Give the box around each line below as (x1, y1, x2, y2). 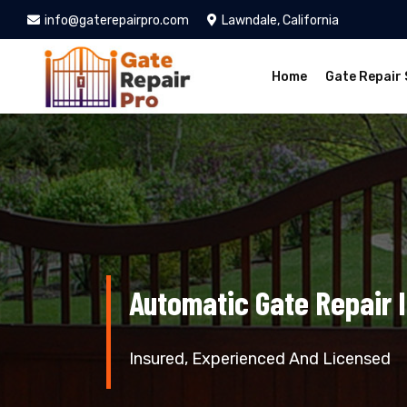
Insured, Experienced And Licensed (129, 348, 391, 369)
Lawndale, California (222, 13, 339, 28)
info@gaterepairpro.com (45, 13, 189, 28)
